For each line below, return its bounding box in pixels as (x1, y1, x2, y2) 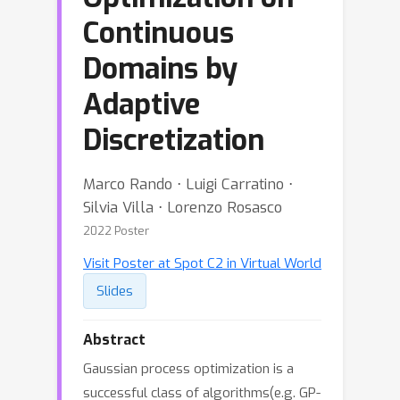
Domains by (83, 50, 237, 87)
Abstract (83, 330, 146, 349)
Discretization (83, 121, 264, 159)
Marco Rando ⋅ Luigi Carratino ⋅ (83, 174, 293, 194)
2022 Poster (83, 223, 149, 238)
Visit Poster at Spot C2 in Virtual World (83, 254, 321, 272)
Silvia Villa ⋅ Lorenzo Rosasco (83, 197, 282, 217)
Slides (96, 282, 133, 300)
